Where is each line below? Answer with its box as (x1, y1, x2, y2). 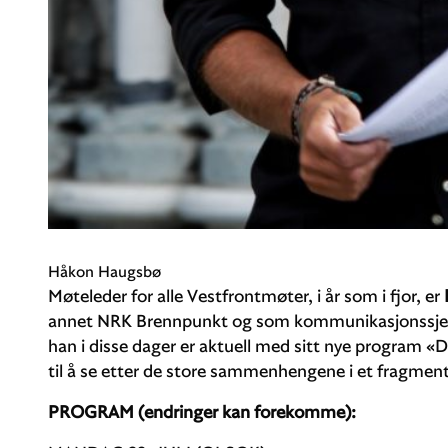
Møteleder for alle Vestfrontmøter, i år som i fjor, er (48, 283, 444, 307)
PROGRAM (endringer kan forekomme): (48, 399, 356, 423)
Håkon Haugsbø (48, 260, 161, 281)
